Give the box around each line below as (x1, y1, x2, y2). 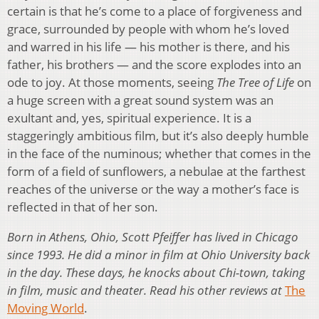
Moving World (7, 299, 84, 316)
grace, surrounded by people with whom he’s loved (7, 20, 289, 37)
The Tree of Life (216, 73, 294, 90)
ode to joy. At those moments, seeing (7, 73, 216, 90)
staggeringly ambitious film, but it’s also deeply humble (7, 127, 309, 144)
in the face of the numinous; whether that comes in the (7, 145, 311, 162)
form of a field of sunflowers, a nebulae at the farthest (7, 162, 305, 179)
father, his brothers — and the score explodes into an (7, 56, 301, 73)
